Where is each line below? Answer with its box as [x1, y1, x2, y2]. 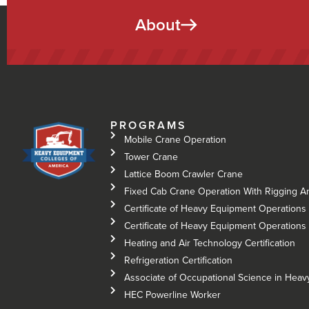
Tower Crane [124, 149, 179, 164]
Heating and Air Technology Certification [124, 235, 296, 250]
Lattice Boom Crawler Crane [124, 166, 243, 181]
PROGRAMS [110, 117, 188, 133]
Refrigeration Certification [124, 252, 233, 268]
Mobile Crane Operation [124, 132, 227, 147]
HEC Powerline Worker [124, 287, 221, 302]
